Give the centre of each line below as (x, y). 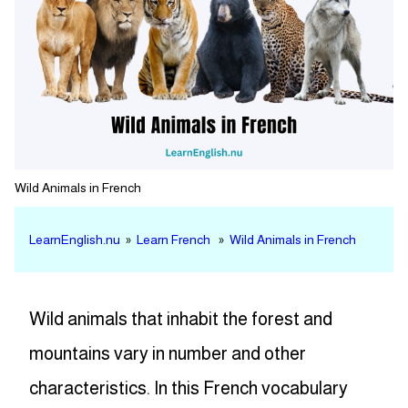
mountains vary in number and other (168, 354)
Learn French (173, 240)
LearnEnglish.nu (75, 240)
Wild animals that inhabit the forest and (181, 319)
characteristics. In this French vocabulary (189, 388)
